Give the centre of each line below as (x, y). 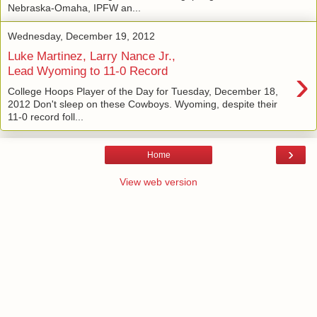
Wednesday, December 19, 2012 (81, 36)
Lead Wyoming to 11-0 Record (88, 71)
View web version (158, 182)
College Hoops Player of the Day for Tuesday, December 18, (143, 91)
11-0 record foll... (46, 117)
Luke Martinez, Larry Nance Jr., (92, 56)
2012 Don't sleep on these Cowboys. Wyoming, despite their (143, 104)
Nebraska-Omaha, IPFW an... (74, 7)
